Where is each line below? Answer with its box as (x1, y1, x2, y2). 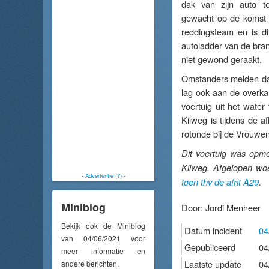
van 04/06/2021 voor (61, 232, 145, 243)
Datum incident (184, 224, 242, 237)
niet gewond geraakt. (181, 53, 262, 65)
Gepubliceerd (184, 241, 235, 253)
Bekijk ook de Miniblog (61, 220, 145, 231)
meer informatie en (61, 245, 145, 256)
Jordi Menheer (205, 201, 261, 214)
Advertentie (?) (85, 171, 122, 180)
